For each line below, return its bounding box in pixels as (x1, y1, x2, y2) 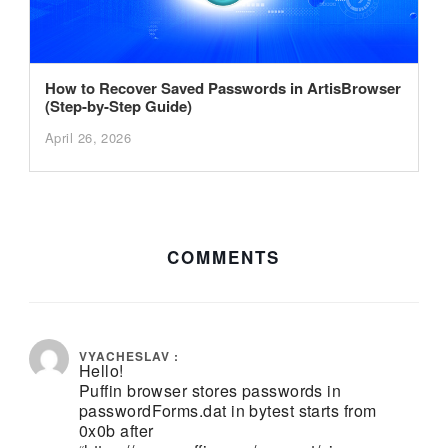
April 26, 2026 (44, 128, 132, 148)
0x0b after (78, 419, 154, 443)
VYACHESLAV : (78, 347, 179, 366)
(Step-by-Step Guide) (44, 95, 192, 118)
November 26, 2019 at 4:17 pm (267, 300, 418, 317)
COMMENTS (167, 245, 281, 270)
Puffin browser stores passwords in (78, 379, 342, 403)
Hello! (78, 359, 124, 383)
